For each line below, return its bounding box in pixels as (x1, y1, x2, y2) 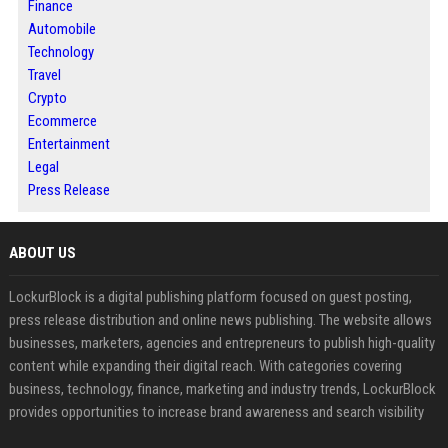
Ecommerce (27, 111, 97, 130)
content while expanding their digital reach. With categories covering (8, 356, 402, 375)
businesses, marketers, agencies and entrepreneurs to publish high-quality (8, 333, 435, 352)
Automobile (27, 19, 96, 38)
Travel (27, 65, 61, 84)
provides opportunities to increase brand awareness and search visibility (8, 402, 424, 421)
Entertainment (27, 134, 110, 153)
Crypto (27, 88, 67, 107)
